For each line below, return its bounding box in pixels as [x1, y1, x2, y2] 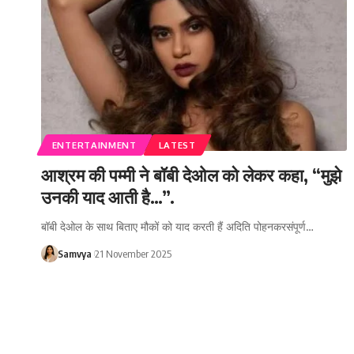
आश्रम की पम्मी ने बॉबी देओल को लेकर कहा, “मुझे [41, 163, 341, 186]
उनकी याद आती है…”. [41, 185, 175, 208]
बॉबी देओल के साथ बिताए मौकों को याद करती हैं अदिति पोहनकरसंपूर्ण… [41, 219, 314, 233]
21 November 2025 [94, 247, 171, 260]
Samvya [57, 247, 92, 260]
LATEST [158, 138, 196, 151]
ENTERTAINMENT [51, 138, 137, 151]
